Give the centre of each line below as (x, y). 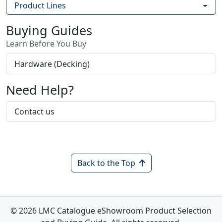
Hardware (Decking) (52, 64)
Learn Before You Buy (46, 44)
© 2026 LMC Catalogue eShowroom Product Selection (111, 211)
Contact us (34, 112)
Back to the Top (106, 163)
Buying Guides (49, 30)
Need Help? (40, 90)
